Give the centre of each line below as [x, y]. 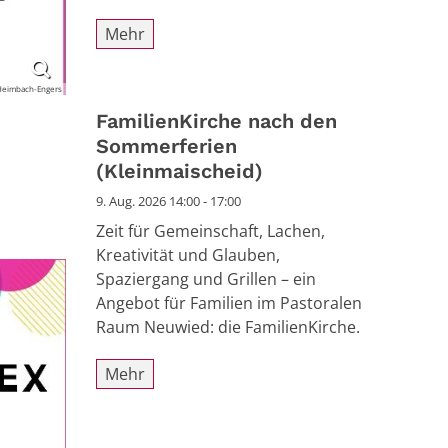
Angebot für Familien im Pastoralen [229, 303]
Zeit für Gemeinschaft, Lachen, [210, 231]
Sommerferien [166, 146]
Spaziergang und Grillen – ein [206, 279]
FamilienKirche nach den [216, 121]
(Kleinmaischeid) [179, 171]
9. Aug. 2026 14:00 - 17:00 [168, 201]
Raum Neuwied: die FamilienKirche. [228, 327]
